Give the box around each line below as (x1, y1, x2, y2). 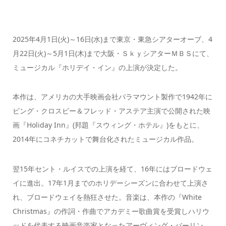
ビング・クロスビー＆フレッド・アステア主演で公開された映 (12, 106, 210, 116)
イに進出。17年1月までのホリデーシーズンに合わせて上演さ (12, 178, 208, 188)
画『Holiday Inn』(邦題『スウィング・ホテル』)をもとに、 (12, 120, 204, 130)
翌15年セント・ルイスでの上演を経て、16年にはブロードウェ (12, 163, 212, 174)
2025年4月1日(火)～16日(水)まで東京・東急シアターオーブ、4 (12, 34, 212, 44)
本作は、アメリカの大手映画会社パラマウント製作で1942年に (12, 92, 212, 102)
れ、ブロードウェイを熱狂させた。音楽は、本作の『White (12, 192, 202, 202)
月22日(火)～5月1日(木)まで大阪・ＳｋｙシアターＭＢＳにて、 (12, 48, 213, 58)
